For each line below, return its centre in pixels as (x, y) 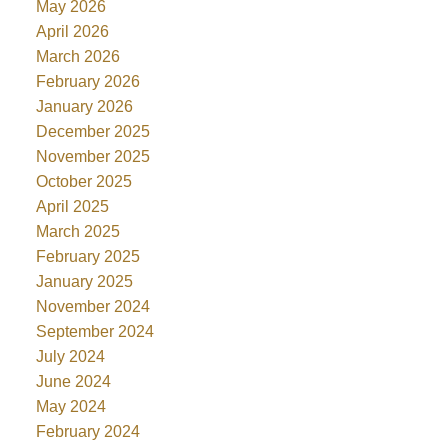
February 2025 (87, 257)
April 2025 (72, 207)
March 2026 (77, 57)
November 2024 (92, 307)
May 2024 (70, 407)
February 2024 (87, 432)
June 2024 (73, 382)
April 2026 (72, 32)
